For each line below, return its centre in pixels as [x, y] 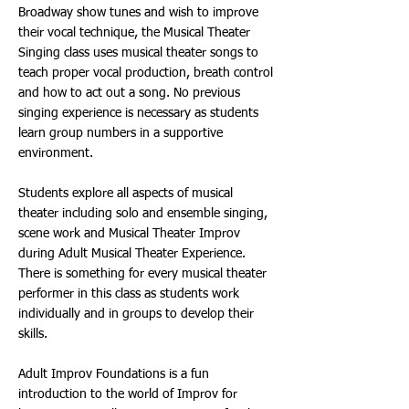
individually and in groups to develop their [136, 314]
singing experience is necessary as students [138, 113]
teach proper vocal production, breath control [146, 73]
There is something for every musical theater [142, 274]
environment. [56, 153]
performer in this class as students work [129, 294]
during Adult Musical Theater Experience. [132, 254]
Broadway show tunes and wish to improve [138, 13]
